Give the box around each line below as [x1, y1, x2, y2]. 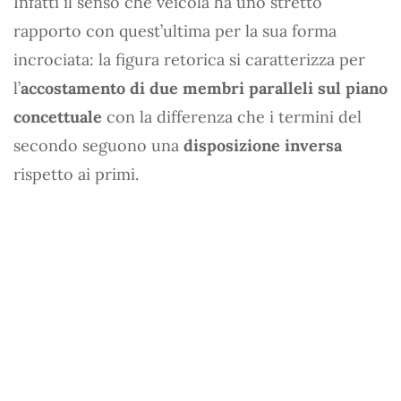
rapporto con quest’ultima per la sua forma [13, 21, 337, 42]
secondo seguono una [13, 135, 183, 157]
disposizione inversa [183, 135, 342, 157]
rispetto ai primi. [13, 164, 139, 185]
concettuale [13, 107, 102, 128]
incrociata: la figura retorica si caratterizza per [13, 49, 365, 71]
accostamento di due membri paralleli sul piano [21, 78, 388, 99]
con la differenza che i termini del [102, 107, 362, 128]
